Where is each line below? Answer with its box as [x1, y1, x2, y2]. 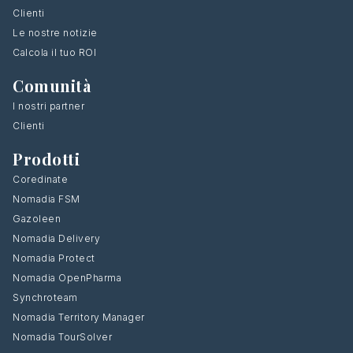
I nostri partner [13, 99, 84, 112]
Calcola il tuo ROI [13, 46, 96, 58]
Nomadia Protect [13, 251, 95, 264]
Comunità [13, 74, 91, 96]
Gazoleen [13, 212, 61, 225]
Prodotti [13, 147, 80, 169]
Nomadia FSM [13, 192, 80, 205]
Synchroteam [13, 291, 78, 303]
